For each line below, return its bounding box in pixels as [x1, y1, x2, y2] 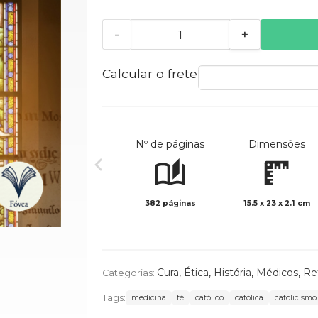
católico [195, 293, 224, 303]
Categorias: [102, 268, 157, 279]
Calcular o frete [102, 66, 197, 82]
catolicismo [274, 293, 317, 303]
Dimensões [248, 138, 305, 151]
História [213, 266, 251, 280]
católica [234, 293, 263, 303]
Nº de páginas [136, 138, 205, 151]
